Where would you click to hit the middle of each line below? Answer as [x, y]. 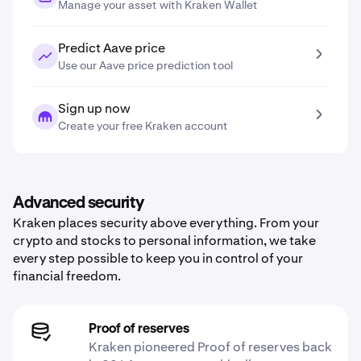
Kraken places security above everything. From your [166, 223]
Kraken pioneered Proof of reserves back [210, 347]
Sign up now [94, 108]
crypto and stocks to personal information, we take [164, 241]
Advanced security [79, 203]
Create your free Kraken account [143, 126]
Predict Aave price [112, 48]
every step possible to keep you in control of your [158, 258]
